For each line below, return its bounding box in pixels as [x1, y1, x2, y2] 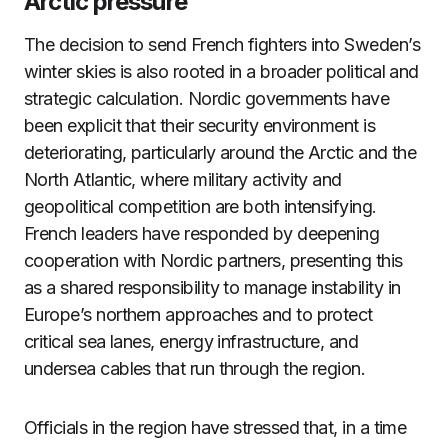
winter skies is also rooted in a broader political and [24, 61, 419, 82]
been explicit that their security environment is [24, 115, 376, 136]
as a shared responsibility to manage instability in [24, 277, 401, 298]
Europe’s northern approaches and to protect [24, 304, 373, 325]
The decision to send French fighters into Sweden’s [24, 34, 420, 55]
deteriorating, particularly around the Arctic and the [24, 142, 417, 163]
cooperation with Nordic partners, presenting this [24, 250, 403, 271]
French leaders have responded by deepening [24, 223, 380, 244]
